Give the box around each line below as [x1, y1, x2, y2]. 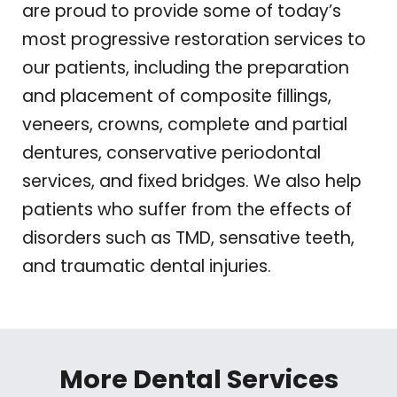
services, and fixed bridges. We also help [22, 168, 362, 193]
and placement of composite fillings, [22, 83, 331, 108]
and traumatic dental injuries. [22, 253, 271, 278]
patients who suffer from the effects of [22, 197, 352, 222]
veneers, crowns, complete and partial [22, 112, 347, 136]
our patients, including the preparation [22, 55, 349, 80]
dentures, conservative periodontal [22, 140, 321, 165]
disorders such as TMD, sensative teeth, [22, 225, 354, 250]
